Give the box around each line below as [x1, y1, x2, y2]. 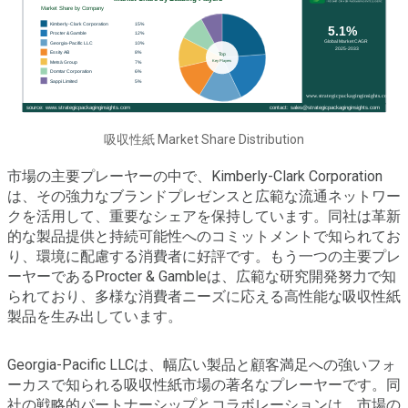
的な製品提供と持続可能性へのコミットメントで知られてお [7, 227, 401, 245]
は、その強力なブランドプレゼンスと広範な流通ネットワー [7, 187, 401, 205]
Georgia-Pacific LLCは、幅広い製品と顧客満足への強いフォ [7, 355, 396, 373]
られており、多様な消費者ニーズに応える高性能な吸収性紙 [7, 287, 401, 305]
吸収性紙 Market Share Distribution [104, 131, 304, 147]
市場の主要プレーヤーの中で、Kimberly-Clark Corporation [7, 167, 382, 185]
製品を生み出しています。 [7, 307, 182, 325]
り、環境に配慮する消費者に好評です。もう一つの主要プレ [7, 247, 401, 265]
